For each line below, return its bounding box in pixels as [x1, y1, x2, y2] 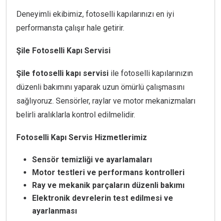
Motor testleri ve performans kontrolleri [32, 168, 184, 178]
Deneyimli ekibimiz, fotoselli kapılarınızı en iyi [16, 9, 174, 19]
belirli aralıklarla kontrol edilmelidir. [16, 110, 135, 120]
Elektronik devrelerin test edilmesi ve [32, 193, 173, 203]
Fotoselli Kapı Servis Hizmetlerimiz [16, 133, 147, 143]
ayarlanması [32, 206, 77, 216]
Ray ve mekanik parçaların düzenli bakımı [32, 181, 184, 190]
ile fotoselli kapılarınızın [109, 69, 193, 78]
